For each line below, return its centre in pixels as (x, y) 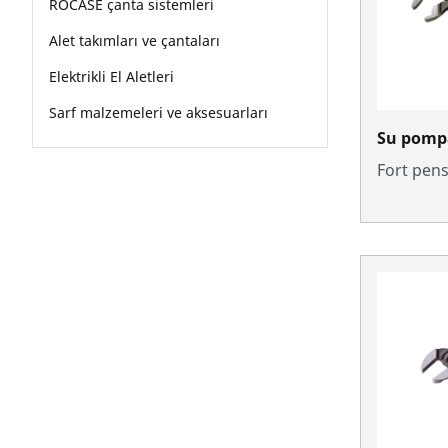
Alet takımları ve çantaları (134, 40)
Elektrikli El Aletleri (111, 76)
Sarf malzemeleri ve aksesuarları (158, 112)
